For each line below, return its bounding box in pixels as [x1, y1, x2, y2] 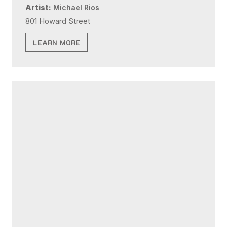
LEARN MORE [33, 37, 81, 48]
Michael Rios [51, 3, 100, 12]
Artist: [25, 3, 52, 12]
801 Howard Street [25, 17, 91, 26]
